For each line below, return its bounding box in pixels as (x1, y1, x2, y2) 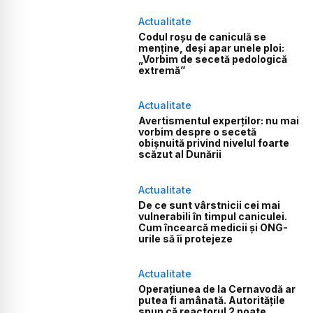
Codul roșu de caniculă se (138, 31, 267, 43)
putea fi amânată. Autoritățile (138, 294, 286, 307)
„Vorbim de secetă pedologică (138, 53, 288, 66)
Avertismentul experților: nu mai (138, 115, 300, 127)
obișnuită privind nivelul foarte (138, 137, 290, 150)
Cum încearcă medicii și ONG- (138, 221, 289, 233)
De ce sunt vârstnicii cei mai (138, 198, 281, 211)
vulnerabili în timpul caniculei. (138, 210, 288, 222)
